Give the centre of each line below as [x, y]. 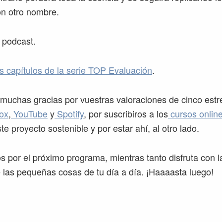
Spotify [69, 113]
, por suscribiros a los [126, 113]
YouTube [29, 113]
